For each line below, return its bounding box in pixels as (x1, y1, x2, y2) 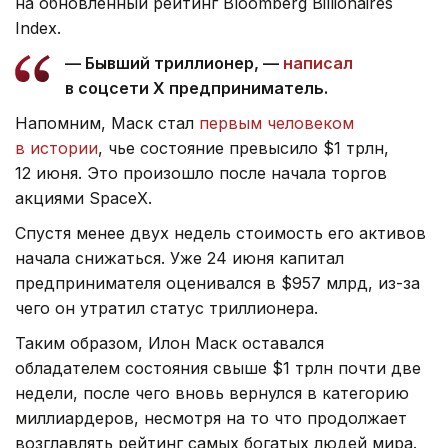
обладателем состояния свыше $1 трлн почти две (15, 357, 421, 378)
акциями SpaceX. (15, 187, 152, 208)
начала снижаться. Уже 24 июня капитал (15, 247, 344, 268)
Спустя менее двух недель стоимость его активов (15, 222, 426, 243)
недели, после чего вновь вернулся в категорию (15, 382, 409, 403)
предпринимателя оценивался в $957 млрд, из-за (15, 272, 420, 293)
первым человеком (199, 112, 354, 133)
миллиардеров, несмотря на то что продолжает (15, 407, 407, 428)
